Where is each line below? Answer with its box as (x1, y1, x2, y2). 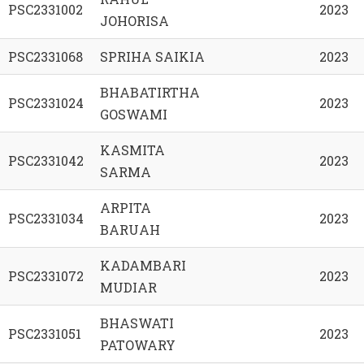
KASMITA (100, 141, 165, 159)
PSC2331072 (8, 267, 84, 285)
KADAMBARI (100, 257, 186, 275)
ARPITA (100, 199, 151, 217)
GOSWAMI (100, 106, 167, 123)
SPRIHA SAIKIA (100, 48, 205, 66)
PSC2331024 (8, 94, 84, 112)
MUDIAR (100, 279, 157, 297)
